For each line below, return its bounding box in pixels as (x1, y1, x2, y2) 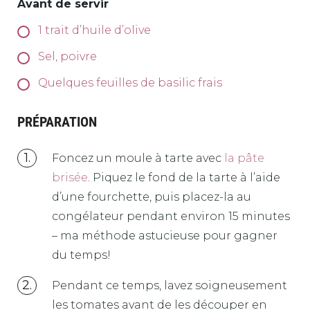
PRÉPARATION (17, 113, 97, 130)
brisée (52, 170, 88, 184)
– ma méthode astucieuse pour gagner (52, 228, 277, 242)
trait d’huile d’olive (45, 23, 151, 37)
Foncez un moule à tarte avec (52, 151, 224, 165)
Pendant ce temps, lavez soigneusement (52, 278, 287, 292)
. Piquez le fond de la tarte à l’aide (88, 170, 280, 184)
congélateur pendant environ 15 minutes (52, 209, 290, 223)
